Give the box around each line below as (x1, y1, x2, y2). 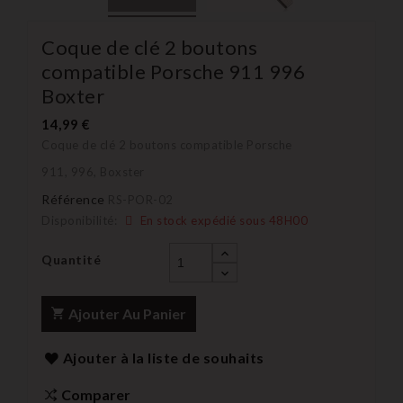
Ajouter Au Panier (68, 304, 186, 322)
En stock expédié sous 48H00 (137, 212, 308, 228)
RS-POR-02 (108, 192, 174, 207)
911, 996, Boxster (41, 164, 148, 179)
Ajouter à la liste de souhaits (62, 348, 264, 366)
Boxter (41, 83, 104, 108)
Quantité (41, 251, 101, 267)
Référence (41, 191, 105, 207)
